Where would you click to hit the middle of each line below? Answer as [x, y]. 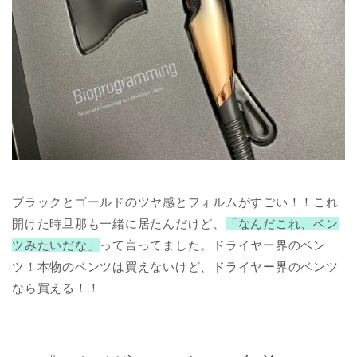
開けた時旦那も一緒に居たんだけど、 [119, 223]
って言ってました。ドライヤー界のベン [213, 245]
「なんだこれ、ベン [282, 223]
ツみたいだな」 [56, 245]
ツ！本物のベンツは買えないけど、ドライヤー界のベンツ [175, 266]
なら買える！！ [56, 288]
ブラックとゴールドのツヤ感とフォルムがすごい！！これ [175, 202]
